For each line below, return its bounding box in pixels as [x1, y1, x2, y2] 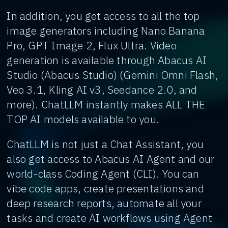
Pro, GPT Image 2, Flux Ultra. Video [7, 38, 177, 52]
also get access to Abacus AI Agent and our [7, 152, 215, 166]
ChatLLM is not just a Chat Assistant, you [7, 137, 204, 151]
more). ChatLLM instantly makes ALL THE [7, 97, 206, 111]
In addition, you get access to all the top [7, 9, 200, 23]
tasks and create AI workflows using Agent [7, 211, 213, 225]
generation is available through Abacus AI [7, 53, 207, 67]
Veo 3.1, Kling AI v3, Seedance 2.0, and [7, 82, 197, 97]
